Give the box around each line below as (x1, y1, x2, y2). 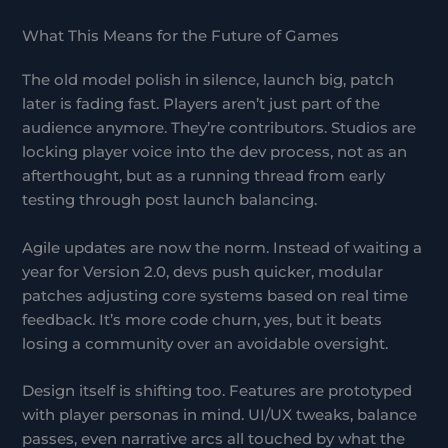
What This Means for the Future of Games (22, 27, 340, 46)
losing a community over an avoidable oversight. (22, 334, 389, 353)
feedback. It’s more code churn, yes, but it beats (22, 310, 383, 329)
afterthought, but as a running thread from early (22, 167, 386, 186)
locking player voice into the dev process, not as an (22, 143, 408, 162)
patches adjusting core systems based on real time (22, 286, 409, 305)
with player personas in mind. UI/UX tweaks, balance (22, 406, 418, 425)
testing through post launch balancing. (22, 191, 318, 210)
